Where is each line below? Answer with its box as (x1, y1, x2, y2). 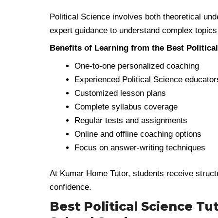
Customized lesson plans (74, 88, 166, 98)
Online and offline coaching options (74, 129, 201, 139)
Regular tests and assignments (74, 115, 187, 125)
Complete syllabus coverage (74, 102, 178, 111)
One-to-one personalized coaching (74, 61, 199, 71)
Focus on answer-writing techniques (74, 143, 205, 152)
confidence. (50, 182, 91, 192)
